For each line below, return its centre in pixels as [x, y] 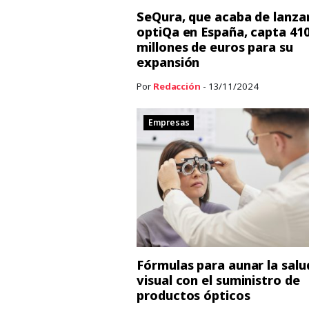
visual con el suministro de [218, 280]
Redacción [177, 86]
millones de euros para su [215, 47]
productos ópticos [193, 295]
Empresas [169, 123]
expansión [168, 62]
